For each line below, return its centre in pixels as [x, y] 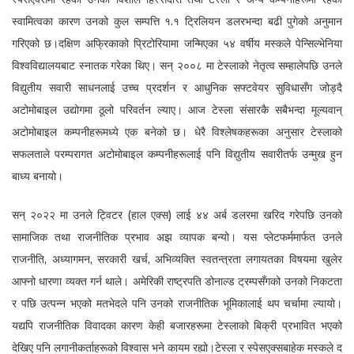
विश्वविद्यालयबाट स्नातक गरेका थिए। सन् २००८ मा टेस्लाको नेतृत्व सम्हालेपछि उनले [177, 65]
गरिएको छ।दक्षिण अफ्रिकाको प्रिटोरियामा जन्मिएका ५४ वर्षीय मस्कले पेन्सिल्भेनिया [177, 43]
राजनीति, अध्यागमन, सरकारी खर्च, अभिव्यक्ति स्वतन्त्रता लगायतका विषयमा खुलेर [177, 259]
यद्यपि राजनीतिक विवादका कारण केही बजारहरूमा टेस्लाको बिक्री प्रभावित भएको [177, 325]
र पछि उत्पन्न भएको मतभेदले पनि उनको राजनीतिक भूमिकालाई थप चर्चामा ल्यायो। [177, 303]
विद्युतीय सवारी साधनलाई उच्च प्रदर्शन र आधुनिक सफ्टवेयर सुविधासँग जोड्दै [177, 87]
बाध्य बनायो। [38, 176]
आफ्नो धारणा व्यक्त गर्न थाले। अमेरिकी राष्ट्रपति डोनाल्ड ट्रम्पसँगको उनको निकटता [177, 281]
